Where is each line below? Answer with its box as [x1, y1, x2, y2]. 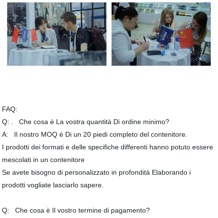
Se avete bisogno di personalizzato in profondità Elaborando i [2, 168, 191, 177]
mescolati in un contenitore [2, 156, 85, 164]
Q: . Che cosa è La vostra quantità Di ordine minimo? [2, 118, 174, 126]
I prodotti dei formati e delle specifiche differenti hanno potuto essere [2, 143, 214, 151]
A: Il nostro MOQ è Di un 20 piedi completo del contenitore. [2, 130, 192, 139]
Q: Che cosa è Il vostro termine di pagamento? [2, 206, 154, 215]
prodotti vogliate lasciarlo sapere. [2, 181, 104, 189]
